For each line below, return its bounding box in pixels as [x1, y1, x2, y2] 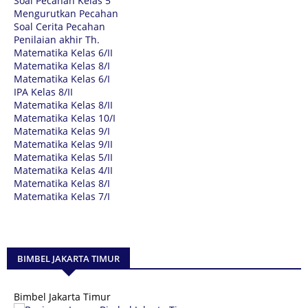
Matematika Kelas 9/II [14, 137, 113, 151]
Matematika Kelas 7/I [14, 189, 110, 203]
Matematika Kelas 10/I [14, 111, 115, 124]
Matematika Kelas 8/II [14, 98, 113, 111]
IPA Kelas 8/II [14, 85, 73, 98]
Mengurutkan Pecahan [14, 6, 118, 20]
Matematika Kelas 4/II [14, 163, 113, 177]
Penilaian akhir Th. [14, 32, 100, 46]
